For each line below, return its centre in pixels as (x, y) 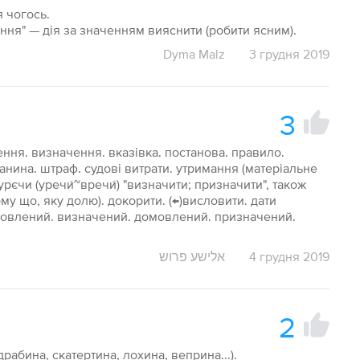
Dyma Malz (194, 54)
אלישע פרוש (192, 256)
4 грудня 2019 (289, 256)
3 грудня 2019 (289, 54)
